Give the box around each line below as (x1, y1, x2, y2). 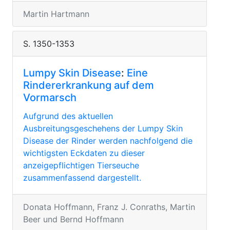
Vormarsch (23, 91, 76, 104)
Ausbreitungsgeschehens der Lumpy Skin (23, 123, 183, 133)
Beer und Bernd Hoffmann (23, 214, 124, 224)
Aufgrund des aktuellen (23, 111, 113, 121)
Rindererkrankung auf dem (23, 79, 154, 91)
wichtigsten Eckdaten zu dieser (23, 148, 145, 158)
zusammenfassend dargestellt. (23, 172, 141, 183)
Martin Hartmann (23, 9, 89, 19)
